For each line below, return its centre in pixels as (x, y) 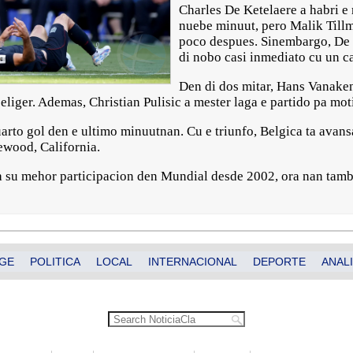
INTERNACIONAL (193, 262)
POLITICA (55, 262)
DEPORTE (279, 262)
